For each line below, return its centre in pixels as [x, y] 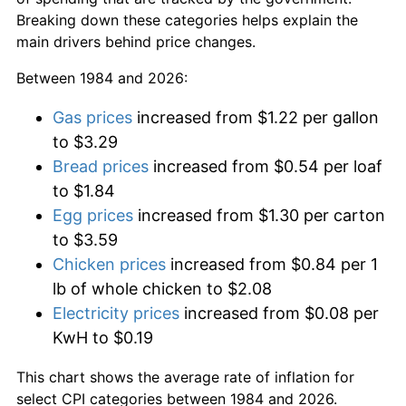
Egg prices [93, 215]
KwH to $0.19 [103, 337]
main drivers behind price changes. [136, 41]
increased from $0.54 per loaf [266, 166]
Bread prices [101, 166]
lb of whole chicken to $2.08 [162, 288]
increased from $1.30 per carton [259, 215]
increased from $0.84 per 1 [272, 264]
